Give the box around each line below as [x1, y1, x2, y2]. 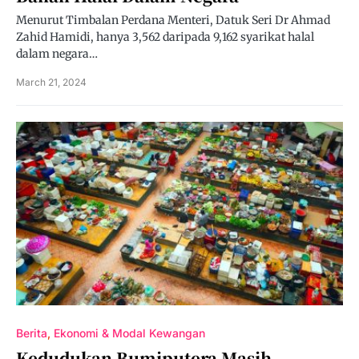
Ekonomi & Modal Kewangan [54, 326, 205, 340]
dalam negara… [16, 46, 98, 61]
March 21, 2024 [16, 76, 87, 88]
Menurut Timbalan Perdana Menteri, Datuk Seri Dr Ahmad [16, 13, 330, 27]
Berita [16, 326, 47, 340]
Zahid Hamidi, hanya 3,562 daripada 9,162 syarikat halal [16, 30, 314, 44]
